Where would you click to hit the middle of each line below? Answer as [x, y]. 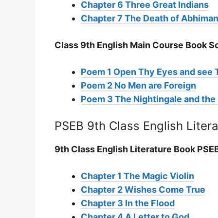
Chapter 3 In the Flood [128, 203]
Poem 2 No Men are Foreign [138, 85]
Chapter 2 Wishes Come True [143, 189]
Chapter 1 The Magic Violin [137, 176]
